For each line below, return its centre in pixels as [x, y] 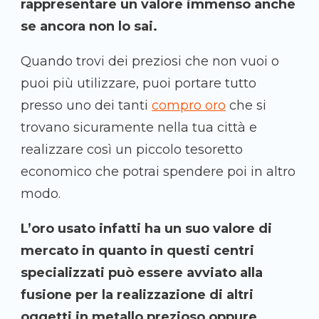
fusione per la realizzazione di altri [137, 295]
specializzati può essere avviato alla [142, 273]
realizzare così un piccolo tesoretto [132, 150]
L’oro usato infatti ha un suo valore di [146, 229]
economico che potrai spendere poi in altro [158, 172]
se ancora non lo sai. [89, 27]
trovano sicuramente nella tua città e [139, 128]
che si [246, 106]
